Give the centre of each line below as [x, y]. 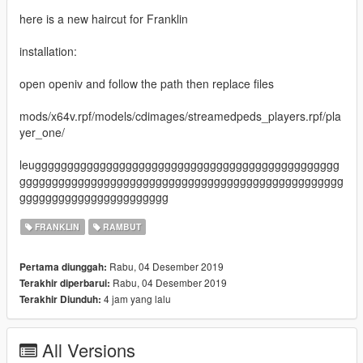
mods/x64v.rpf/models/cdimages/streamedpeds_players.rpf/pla [180, 115]
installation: [48, 51]
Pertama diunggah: [63, 267]
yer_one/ [42, 132]
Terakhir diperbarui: [65, 283]
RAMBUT [120, 226]
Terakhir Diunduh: [60, 299]
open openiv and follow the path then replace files [147, 83]
